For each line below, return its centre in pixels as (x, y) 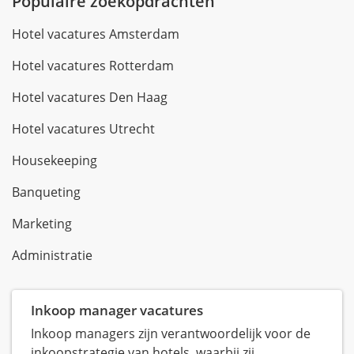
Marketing (42, 224)
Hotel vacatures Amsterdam (96, 34)
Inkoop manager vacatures (117, 310)
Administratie (52, 255)
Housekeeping (55, 160)
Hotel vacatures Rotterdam (93, 66)
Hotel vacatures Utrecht (83, 129)
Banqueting (46, 192)
